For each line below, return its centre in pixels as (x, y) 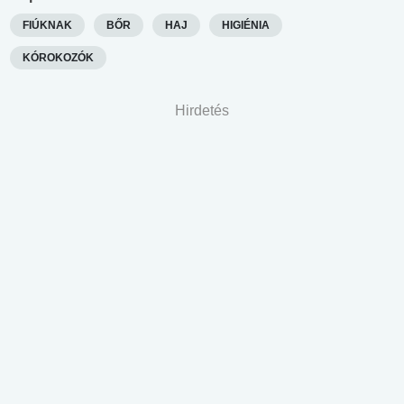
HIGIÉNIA (246, 25)
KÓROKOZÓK (58, 57)
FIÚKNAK (47, 25)
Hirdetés (202, 110)
